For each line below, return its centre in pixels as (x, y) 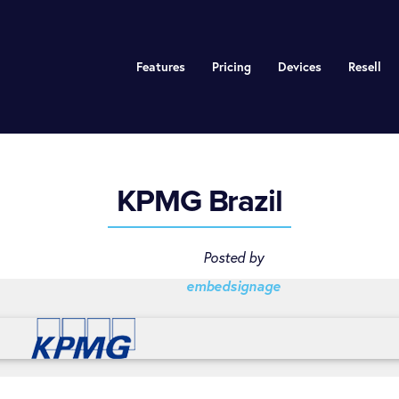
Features (160, 67)
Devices (299, 67)
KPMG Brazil (199, 201)
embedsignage (233, 286)
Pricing (231, 67)
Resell (364, 67)
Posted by (233, 258)
